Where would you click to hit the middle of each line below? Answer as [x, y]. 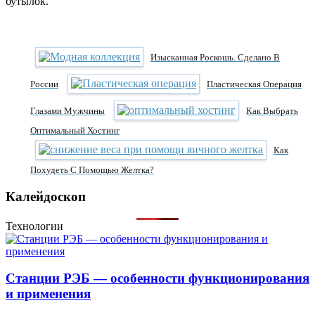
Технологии [34, 226]
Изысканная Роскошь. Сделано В [215, 58]
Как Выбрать [272, 111]
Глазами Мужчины [67, 111]
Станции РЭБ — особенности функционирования [157, 278]
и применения [48, 294]
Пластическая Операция [254, 84]
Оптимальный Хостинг [75, 131]
